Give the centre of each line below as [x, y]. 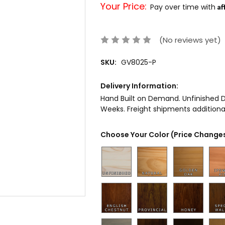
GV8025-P [138, 63]
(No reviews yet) [190, 40]
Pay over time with [184, 7]
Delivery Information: [139, 86]
